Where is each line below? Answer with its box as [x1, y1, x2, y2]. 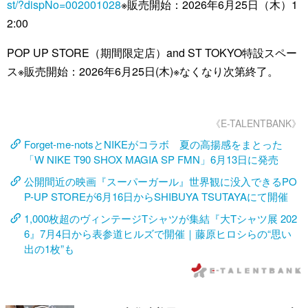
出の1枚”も [24, 241, 74, 256]
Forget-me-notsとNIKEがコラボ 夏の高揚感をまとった [24, 136, 283, 151]
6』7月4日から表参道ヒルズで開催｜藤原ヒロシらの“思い [24, 225, 291, 241]
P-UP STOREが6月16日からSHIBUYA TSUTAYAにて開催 [24, 188, 288, 203]
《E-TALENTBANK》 [211, 115, 301, 130]
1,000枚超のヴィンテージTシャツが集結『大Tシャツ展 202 [24, 210, 297, 225]
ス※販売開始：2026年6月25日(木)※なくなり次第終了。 [7, 63, 278, 79]
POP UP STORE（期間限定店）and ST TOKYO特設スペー [7, 44, 297, 60]
